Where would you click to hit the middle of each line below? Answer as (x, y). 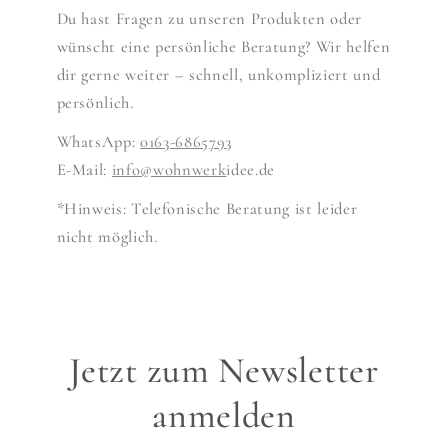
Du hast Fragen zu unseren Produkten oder (209, 18)
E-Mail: (84, 169)
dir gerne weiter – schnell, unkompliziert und (218, 74)
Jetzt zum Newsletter (224, 370)
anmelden (224, 415)
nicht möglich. (107, 236)
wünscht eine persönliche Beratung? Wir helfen (223, 46)
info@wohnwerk (169, 169)
